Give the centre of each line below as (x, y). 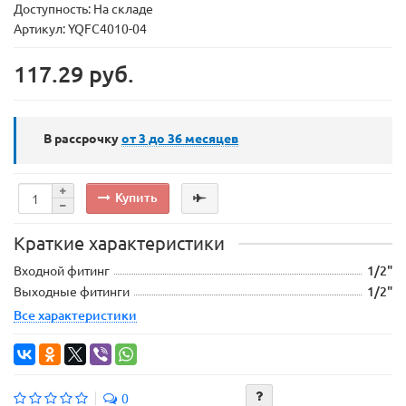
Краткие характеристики (119, 243)
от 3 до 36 (152, 138)
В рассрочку (81, 138)
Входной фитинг (62, 271)
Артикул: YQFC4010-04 (80, 29)
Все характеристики (75, 315)
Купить (136, 197)
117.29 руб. (74, 74)
